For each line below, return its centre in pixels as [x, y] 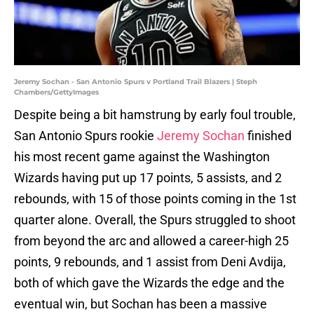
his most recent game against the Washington [142, 157]
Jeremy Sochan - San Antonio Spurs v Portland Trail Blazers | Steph [136, 82]
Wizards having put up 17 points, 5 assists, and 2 [148, 178]
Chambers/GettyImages [56, 93]
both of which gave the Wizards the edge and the [149, 283]
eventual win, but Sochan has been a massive [141, 304]
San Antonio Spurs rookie [86, 136]
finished [268, 136]
